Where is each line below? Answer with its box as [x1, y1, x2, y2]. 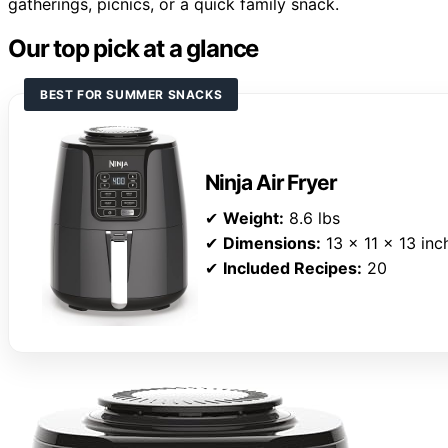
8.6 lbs [284, 207, 340, 228]
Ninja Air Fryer [205, 169, 338, 195]
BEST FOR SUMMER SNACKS [40, 86, 223, 102]
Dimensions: [223, 232, 321, 253]
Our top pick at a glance [8, 33, 259, 63]
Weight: [223, 207, 284, 228]
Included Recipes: [223, 257, 362, 278]
